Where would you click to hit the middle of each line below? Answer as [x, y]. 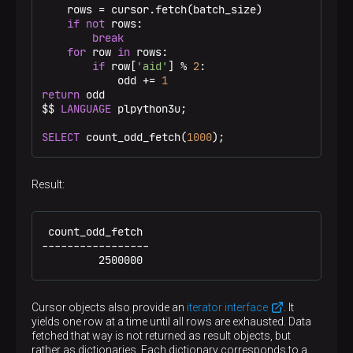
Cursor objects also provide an [109, 307]
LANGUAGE [86, 109]
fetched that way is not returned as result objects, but [161, 336]
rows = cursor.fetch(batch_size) [152, 9]
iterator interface [227, 307]
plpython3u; [149, 109]
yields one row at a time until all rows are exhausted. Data [171, 321]
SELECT [61, 137]
